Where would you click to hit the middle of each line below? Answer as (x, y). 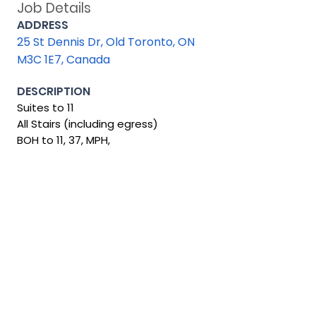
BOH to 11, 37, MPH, (63, 140)
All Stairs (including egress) (87, 124)
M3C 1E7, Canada (63, 60)
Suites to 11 (45, 108)
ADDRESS (43, 25)
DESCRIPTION (54, 91)
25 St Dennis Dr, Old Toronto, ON (106, 42)
